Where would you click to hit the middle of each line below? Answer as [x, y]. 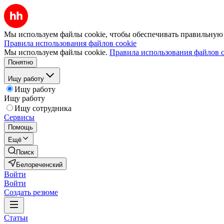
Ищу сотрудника [43, 108]
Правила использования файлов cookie [70, 43]
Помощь [20, 127]
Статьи [16, 218]
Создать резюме [31, 192]
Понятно [20, 62]
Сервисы [19, 117]
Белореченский [39, 165]
